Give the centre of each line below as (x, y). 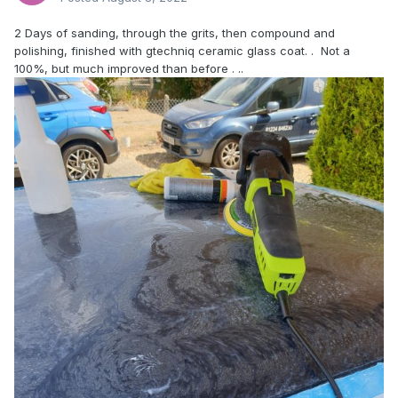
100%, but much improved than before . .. (131, 69)
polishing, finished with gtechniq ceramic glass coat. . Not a (182, 51)
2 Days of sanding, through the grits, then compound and (175, 33)
